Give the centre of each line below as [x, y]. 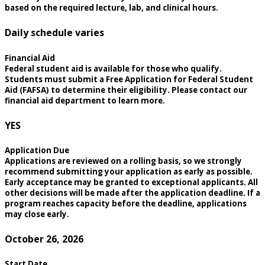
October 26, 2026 [44, 239]
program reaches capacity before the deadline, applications [126, 203]
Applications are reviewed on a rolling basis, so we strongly [123, 161]
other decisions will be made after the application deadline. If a [132, 193]
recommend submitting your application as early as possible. [129, 171]
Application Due [37, 150]
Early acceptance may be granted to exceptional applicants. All [131, 182]
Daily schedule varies [54, 33]
